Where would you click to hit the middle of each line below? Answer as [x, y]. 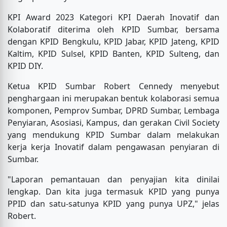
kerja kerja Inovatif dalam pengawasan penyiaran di [113, 147]
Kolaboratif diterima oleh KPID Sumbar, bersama [113, 30]
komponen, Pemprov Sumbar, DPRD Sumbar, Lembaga [113, 111]
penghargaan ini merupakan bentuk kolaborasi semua [113, 99]
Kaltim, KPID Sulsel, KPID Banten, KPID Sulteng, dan [113, 54]
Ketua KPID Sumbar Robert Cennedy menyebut [113, 86]
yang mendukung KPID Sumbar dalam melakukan [113, 135]
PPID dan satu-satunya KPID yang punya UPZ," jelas [113, 204]
